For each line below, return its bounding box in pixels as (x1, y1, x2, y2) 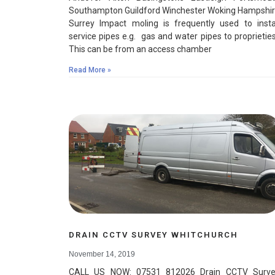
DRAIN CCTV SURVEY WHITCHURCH (69, 230, 238, 239)
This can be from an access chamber (69, 44, 212, 55)
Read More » (69, 66, 111, 75)
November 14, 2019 (69, 249, 135, 258)
